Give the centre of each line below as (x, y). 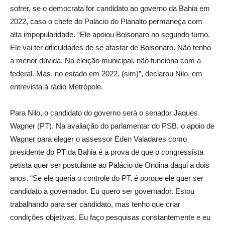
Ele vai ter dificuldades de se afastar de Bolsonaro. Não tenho (110, 47)
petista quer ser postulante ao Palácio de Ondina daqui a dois (110, 165)
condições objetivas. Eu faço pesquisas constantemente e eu (110, 217)
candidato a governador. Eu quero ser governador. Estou (102, 191)
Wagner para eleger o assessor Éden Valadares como (98, 139)
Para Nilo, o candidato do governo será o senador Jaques (104, 113)
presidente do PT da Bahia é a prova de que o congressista (107, 152)
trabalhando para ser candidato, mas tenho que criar (95, 204)
